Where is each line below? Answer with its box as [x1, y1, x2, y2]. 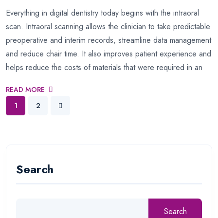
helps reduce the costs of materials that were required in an [6, 62, 202, 73]
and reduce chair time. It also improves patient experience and [6, 48, 211, 59]
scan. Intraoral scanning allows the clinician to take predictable [6, 21, 210, 32]
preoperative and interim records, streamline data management [6, 35, 211, 46]
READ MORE [6, 85, 45, 94]
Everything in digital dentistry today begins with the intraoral [6, 7, 199, 18]
